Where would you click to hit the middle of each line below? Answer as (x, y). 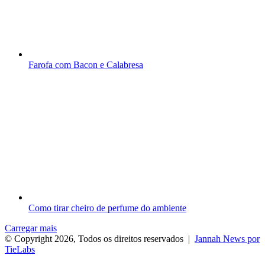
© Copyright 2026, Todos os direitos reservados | (100, 239)
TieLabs (20, 250)
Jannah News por (227, 239)
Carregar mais (31, 228)
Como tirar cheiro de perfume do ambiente (107, 208)
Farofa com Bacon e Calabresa (86, 65)
